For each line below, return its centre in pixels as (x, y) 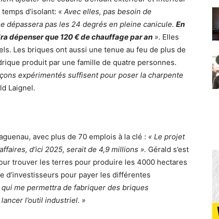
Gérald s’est (167, 150)
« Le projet (166, 137)
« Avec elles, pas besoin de (105, 12)
